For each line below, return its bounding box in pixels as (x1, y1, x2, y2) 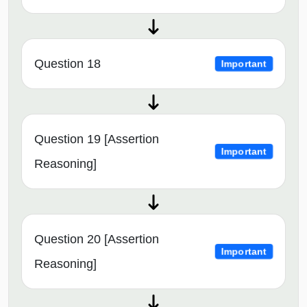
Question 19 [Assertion (34, 132, 159, 146)
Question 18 (34, 56, 101, 71)
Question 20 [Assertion (34, 232, 159, 246)
